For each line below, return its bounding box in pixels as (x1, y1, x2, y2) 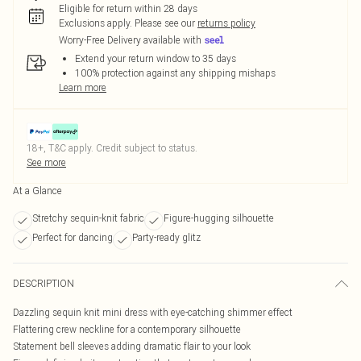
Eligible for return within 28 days (59, 2, 197, 15)
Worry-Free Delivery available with (59, 34, 201, 47)
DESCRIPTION (13, 277, 74, 289)
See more (27, 156, 66, 168)
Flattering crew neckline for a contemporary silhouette (13, 323, 241, 335)
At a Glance (13, 185, 62, 197)
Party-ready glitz (132, 231, 201, 243)
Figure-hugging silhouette (164, 212, 274, 224)
